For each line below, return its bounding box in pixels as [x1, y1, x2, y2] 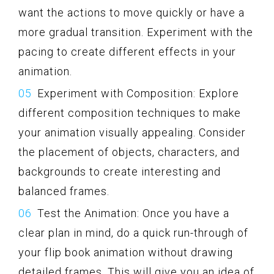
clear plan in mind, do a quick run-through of [18, 226, 248, 239]
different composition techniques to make [18, 106, 241, 119]
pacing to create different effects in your [18, 45, 236, 58]
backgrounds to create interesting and [18, 165, 221, 178]
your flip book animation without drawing [18, 245, 233, 259]
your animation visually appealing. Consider [18, 125, 246, 139]
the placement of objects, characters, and [18, 145, 240, 158]
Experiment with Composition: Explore [37, 86, 239, 100]
